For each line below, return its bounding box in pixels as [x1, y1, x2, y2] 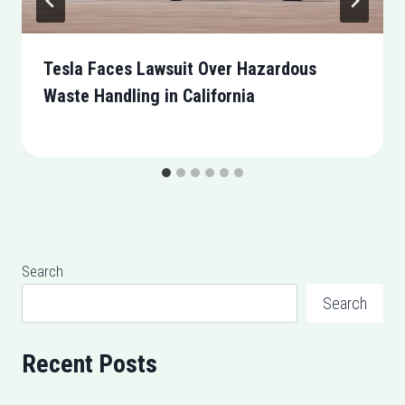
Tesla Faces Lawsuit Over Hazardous [43, 58, 316, 80]
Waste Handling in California [43, 85, 255, 108]
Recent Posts [22, 349, 157, 380]
